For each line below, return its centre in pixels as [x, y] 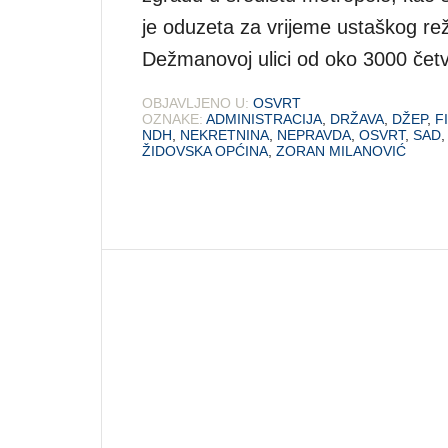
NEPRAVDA [314, 134]
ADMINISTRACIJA [264, 118]
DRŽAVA [357, 118]
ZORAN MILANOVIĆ [341, 150]
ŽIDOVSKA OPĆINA [205, 150]
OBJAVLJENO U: [195, 102]
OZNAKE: [172, 118]
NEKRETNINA [224, 134]
